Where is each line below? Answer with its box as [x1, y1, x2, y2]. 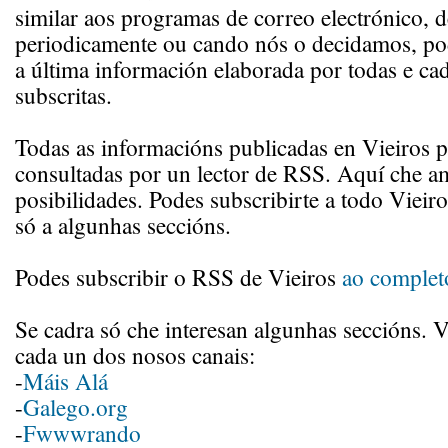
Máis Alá [23, 365, 108, 397]
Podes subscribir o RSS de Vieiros [15, 261, 342, 293]
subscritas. [15, 79, 112, 111]
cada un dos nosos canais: [15, 339, 255, 371]
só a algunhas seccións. [15, 209, 231, 241]
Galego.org [23, 391, 128, 423]
